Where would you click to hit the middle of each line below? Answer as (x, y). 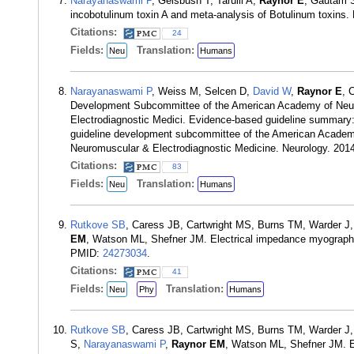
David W (272, 91)
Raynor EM (198, 344)
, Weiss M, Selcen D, (202, 91)
